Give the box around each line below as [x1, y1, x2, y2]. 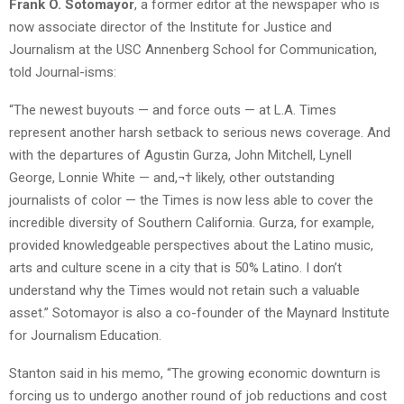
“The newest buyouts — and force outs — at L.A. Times [9, 102, 336, 119]
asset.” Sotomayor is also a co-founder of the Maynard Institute [9, 305, 390, 322]
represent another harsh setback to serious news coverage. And [9, 124, 390, 142]
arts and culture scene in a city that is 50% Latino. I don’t [9, 260, 342, 277]
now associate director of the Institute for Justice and [9, 19, 332, 36]
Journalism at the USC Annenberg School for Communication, [9, 41, 377, 59]
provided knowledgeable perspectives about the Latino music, [9, 237, 373, 254]
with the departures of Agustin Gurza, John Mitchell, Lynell [9, 147, 352, 164]
